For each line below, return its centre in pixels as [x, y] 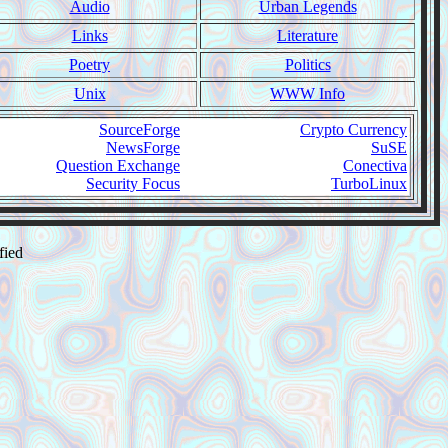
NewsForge [143, 147]
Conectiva [375, 165]
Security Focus [133, 183]
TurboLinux [369, 183]
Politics [307, 64]
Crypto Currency [353, 129]
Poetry [89, 64]
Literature [307, 35]
